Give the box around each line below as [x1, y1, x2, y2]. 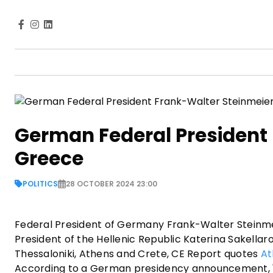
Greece [15, 144, 83, 172]
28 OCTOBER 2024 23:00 [66, 178, 157, 189]
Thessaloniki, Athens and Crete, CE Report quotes [15, 246, 261, 261]
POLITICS [23, 178, 58, 189]
